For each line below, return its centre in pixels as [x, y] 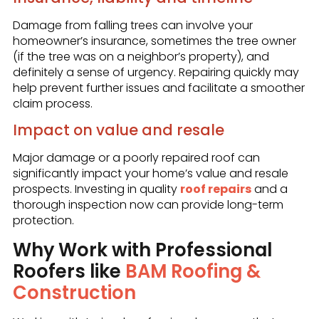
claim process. [52, 103]
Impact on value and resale [118, 130]
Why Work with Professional [142, 250]
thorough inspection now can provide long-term [148, 205]
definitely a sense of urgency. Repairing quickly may [156, 72]
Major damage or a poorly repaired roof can [136, 158]
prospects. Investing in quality [96, 189]
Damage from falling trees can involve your [132, 25]
